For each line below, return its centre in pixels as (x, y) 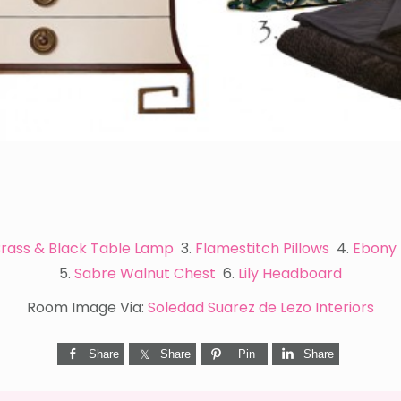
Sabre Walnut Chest (145, 273)
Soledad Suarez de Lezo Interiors (261, 307)
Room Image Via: (87, 307)
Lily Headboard (290, 273)
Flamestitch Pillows (262, 248)
